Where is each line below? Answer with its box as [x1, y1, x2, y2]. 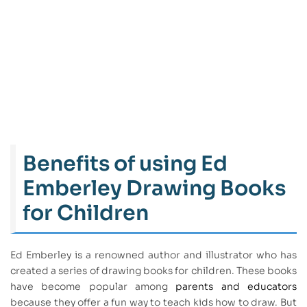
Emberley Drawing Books [23, 175, 286, 202]
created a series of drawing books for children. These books [10, 265, 297, 278]
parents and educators [175, 280, 297, 293]
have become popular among [10, 280, 176, 293]
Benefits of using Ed [23, 151, 228, 177]
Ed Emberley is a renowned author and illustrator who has [10, 249, 297, 262]
